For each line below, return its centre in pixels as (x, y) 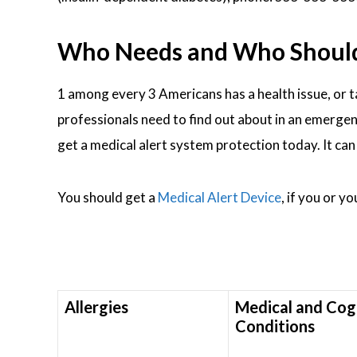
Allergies (96, 307)
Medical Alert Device (220, 197)
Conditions (275, 326)
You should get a (108, 197)
